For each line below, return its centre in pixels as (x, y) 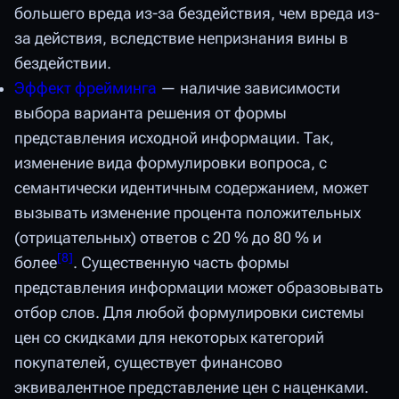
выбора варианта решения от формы (151, 114)
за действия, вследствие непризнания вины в (181, 39)
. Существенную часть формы (181, 263)
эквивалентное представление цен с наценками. (191, 388)
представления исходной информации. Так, (174, 138)
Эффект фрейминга (85, 89)
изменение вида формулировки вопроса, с (171, 163)
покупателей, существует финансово (148, 363)
